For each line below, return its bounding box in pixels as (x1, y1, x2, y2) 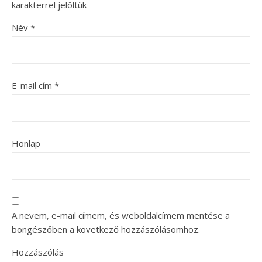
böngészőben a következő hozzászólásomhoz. (12, 223, 200, 235)
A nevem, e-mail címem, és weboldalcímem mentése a (12, 209, 230, 221)
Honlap (12, 137, 40, 149)
